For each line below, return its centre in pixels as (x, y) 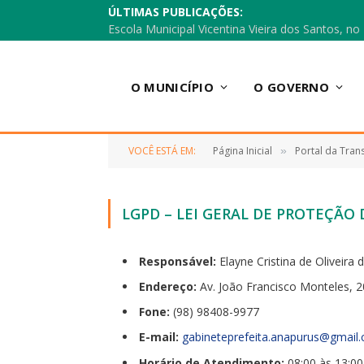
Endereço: (168, 287)
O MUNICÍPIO (172, 87)
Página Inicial (243, 151)
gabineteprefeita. (226, 337)
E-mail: (159, 337)
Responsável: (178, 261)
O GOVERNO (292, 87)
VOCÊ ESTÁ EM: (162, 151)
